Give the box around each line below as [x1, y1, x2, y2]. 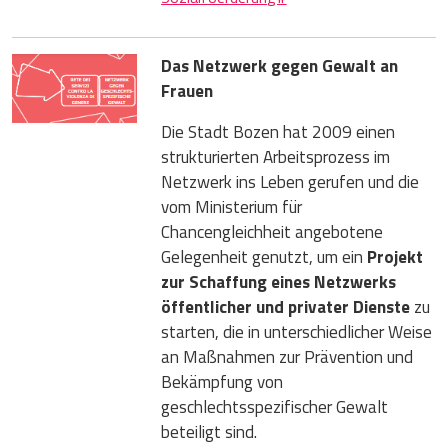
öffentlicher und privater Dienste [161, 293, 411, 320]
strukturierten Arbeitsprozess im [161, 143, 391, 170]
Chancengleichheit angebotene [161, 218, 384, 245]
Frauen [161, 77, 214, 104]
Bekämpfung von [161, 368, 284, 395]
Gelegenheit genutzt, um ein [161, 243, 368, 270]
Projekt [367, 243, 424, 270]
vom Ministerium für [161, 193, 303, 220]
